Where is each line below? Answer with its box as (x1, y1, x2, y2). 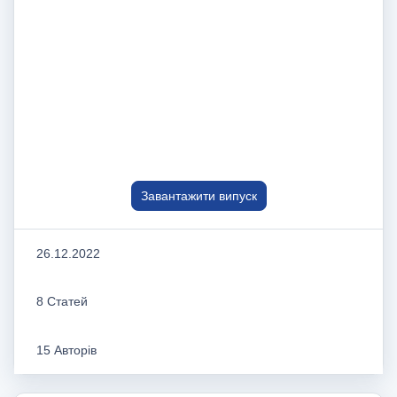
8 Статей (36, 294, 88, 309)
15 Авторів (36, 342, 97, 357)
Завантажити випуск (140, 188, 257, 203)
